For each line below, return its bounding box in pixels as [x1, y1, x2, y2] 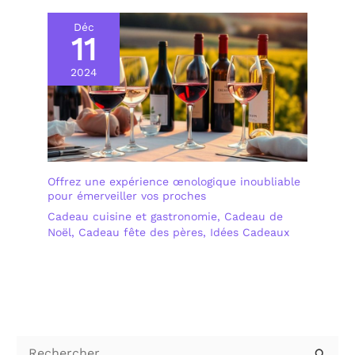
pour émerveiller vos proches [48, 189, 206, 202]
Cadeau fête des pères [78, 225, 203, 239]
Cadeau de [224, 209, 283, 223]
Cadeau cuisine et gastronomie [48, 209, 217, 223]
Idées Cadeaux [210, 225, 289, 239]
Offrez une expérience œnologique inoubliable [48, 174, 300, 188]
